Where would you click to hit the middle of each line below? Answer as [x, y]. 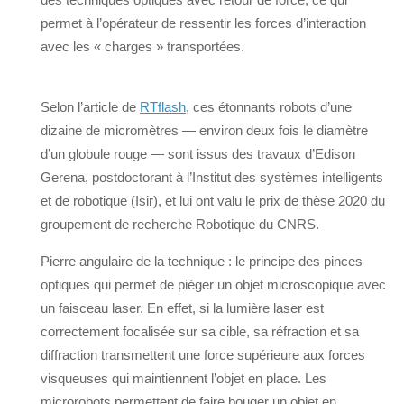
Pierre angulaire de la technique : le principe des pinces [202, 262]
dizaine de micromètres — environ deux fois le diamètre [204, 131]
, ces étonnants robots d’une [269, 107]
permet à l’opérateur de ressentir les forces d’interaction [203, 23]
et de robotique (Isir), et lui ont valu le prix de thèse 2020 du [213, 201]
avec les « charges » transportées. [142, 47]
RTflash [163, 107]
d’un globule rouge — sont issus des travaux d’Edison [198, 154]
